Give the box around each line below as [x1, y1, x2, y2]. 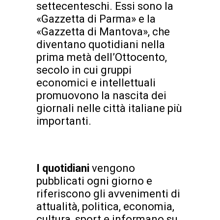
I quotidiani [36, 162, 92, 175]
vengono [92, 162, 135, 175]
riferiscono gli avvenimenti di [36, 188, 180, 200]
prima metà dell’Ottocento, [36, 51, 167, 64]
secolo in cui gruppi [36, 64, 132, 77]
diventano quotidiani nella [36, 38, 165, 51]
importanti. [36, 115, 91, 128]
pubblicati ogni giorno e [36, 175, 152, 188]
